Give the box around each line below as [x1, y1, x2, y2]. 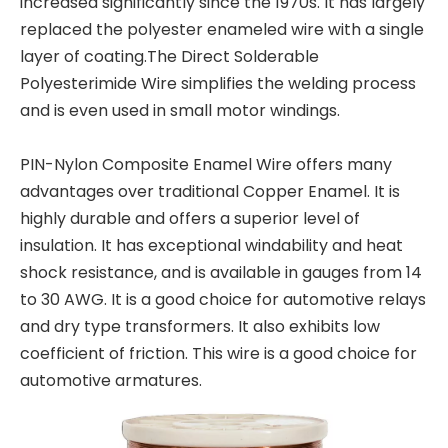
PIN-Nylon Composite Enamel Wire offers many [20, 153, 392, 176]
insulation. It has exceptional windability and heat [20, 234, 403, 257]
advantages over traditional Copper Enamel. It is [20, 180, 400, 203]
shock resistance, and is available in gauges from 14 [20, 261, 422, 284]
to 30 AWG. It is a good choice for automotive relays [20, 288, 426, 311]
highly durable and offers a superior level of [20, 207, 360, 230]
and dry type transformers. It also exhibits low [20, 315, 380, 338]
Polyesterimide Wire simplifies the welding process [20, 72, 416, 95]
